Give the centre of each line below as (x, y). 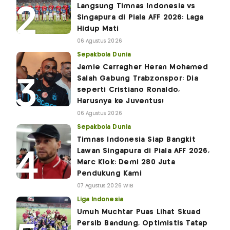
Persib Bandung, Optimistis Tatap (142, 224)
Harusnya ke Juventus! (121, 101)
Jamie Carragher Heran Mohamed (142, 68)
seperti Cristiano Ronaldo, (129, 90)
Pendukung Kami (109, 174)
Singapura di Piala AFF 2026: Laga (140, 18)
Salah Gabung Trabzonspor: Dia (138, 79)
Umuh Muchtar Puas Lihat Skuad (139, 212)
